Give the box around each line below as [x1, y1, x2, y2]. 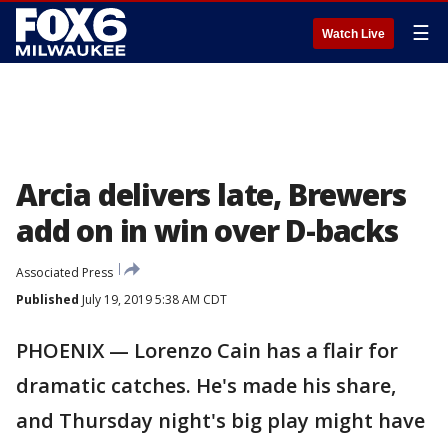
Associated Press [16, 264, 113, 281]
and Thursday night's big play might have [16, 407, 425, 434]
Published [16, 291, 79, 308]
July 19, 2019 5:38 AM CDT [79, 291, 227, 308]
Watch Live [322, 27, 385, 41]
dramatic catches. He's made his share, [16, 372, 396, 399]
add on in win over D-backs [16, 210, 398, 251]
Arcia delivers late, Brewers [16, 174, 406, 215]
